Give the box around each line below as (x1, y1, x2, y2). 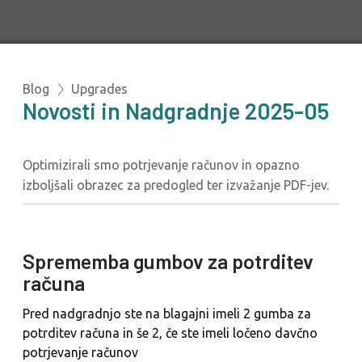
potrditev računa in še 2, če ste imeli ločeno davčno (23, 326, 318, 341)
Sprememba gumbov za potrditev (23, 248, 314, 273)
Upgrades (71, 81, 128, 96)
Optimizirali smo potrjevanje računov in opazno (23, 157, 300, 172)
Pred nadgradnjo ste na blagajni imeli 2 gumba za (23, 306, 311, 322)
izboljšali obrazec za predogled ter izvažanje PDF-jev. (23, 177, 329, 192)
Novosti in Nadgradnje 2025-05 (23, 96, 329, 124)
